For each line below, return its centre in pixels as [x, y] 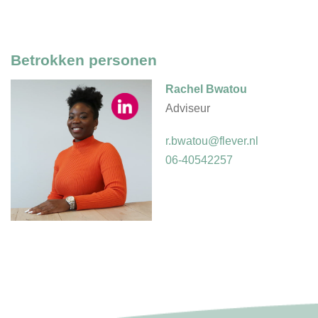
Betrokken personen [84, 60]
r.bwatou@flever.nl [212, 141]
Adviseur [188, 108]
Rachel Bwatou [207, 89]
